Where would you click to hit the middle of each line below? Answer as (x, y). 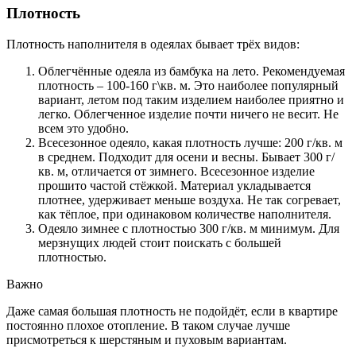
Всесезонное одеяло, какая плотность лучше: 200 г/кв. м (190, 142)
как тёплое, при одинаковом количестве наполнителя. (185, 214)
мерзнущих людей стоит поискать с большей (160, 242)
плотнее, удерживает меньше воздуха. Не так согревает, (190, 199)
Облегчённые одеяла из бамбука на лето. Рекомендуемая (192, 71)
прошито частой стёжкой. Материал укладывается (174, 185)
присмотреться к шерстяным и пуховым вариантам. (147, 339)
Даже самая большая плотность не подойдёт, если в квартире (172, 311)
